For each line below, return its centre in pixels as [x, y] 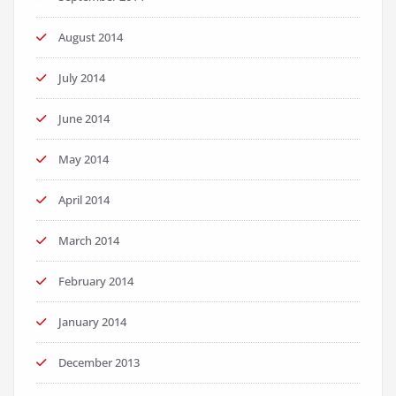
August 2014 [91, 38]
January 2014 [92, 322]
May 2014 [84, 160]
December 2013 [99, 363]
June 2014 [84, 119]
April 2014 [84, 200]
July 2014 [82, 78]
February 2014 [96, 282]
